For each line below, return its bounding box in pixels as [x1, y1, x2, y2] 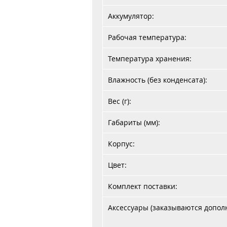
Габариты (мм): [108, 118, 160, 127]
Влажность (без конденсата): [108, 75, 207, 85]
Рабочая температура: [108, 32, 186, 42]
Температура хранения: [108, 54, 192, 63]
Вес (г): [108, 96, 131, 106]
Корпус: [108, 139, 135, 148]
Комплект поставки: [108, 181, 177, 191]
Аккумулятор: [108, 11, 154, 21]
